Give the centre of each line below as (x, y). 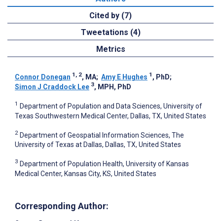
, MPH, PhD (113, 87)
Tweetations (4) (110, 32)
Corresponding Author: (62, 206)
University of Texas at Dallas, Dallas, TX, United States (98, 145)
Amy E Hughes (124, 77)
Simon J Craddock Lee (52, 87)
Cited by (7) (110, 15)
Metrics (110, 49)
